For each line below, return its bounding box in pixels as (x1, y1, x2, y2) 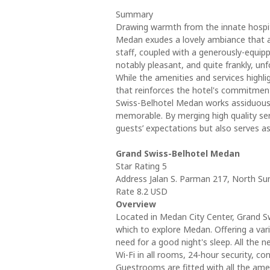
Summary (116, 8, 153, 20)
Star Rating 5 (116, 160, 167, 172)
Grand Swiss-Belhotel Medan (116, 148, 240, 159)
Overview (116, 198, 156, 210)
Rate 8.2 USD (116, 186, 168, 197)
